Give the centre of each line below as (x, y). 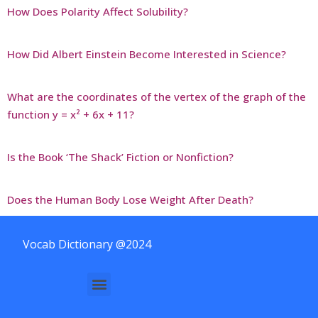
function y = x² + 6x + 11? (71, 114)
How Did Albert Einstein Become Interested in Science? (147, 54)
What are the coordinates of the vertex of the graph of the (157, 96)
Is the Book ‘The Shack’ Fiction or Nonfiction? (120, 157)
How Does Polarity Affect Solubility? (98, 11)
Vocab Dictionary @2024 (87, 244)
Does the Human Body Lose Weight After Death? (130, 199)
